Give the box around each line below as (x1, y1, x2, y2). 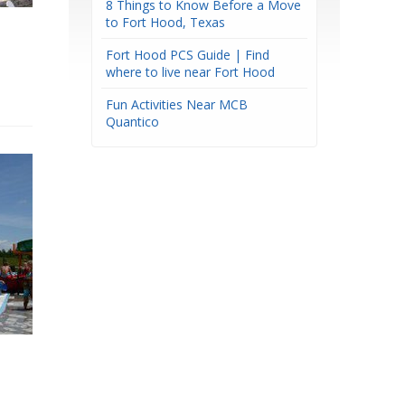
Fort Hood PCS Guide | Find (106, 46, 269, 63)
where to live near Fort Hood (106, 63, 275, 80)
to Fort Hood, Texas (106, 14, 225, 31)
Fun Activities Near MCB (106, 96, 248, 113)
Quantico (106, 113, 159, 130)
